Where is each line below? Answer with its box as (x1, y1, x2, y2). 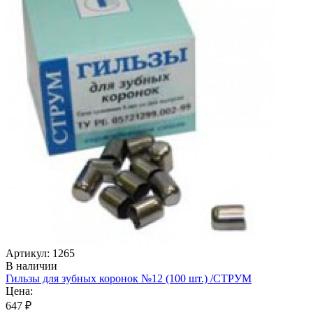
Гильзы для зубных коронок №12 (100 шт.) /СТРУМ (6, 272, 252, 284)
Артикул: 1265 (6, 247, 75, 259)
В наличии (6, 259, 57, 272)
